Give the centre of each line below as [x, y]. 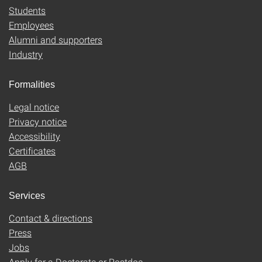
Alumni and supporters [56, 39]
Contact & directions [51, 218]
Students [27, 10]
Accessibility [35, 136]
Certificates [32, 151]
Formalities [32, 85]
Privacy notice [38, 121]
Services [27, 196]
